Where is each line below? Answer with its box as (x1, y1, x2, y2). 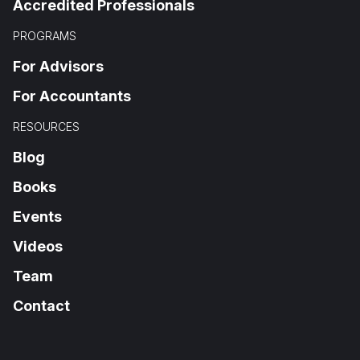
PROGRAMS (13, 29, 76, 43)
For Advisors (13, 58, 104, 76)
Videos (13, 238, 63, 256)
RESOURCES (13, 120, 80, 134)
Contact (13, 297, 70, 315)
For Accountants (13, 88, 131, 105)
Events (13, 208, 62, 226)
